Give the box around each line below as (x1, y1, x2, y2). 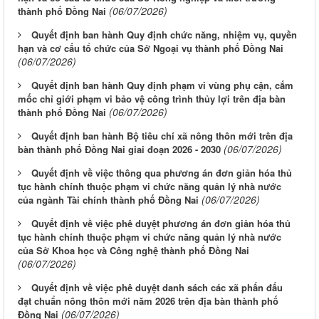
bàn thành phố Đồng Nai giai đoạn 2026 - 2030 (18, 142, 221, 157)
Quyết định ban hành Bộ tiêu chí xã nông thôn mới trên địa (31, 129, 293, 143)
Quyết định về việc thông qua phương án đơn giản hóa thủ (31, 166, 292, 180)
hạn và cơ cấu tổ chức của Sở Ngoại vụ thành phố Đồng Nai (18, 41, 283, 56)
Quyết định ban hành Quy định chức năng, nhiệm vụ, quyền (31, 28, 297, 42)
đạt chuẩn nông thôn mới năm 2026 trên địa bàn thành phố (18, 294, 278, 308)
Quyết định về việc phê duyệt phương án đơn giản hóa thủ (31, 216, 291, 231)
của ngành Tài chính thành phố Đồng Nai (18, 193, 199, 207)
